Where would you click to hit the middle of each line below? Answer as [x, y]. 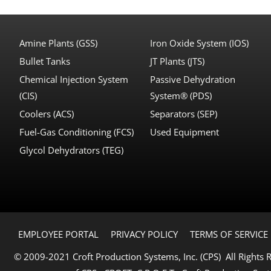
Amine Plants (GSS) [58, 43]
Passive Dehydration [193, 79]
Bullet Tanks [45, 61]
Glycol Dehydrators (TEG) [71, 150]
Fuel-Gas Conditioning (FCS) [77, 132]
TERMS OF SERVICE [229, 234]
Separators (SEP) [184, 113]
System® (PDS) [181, 95]
